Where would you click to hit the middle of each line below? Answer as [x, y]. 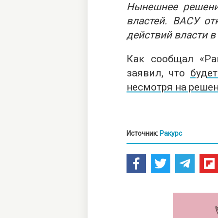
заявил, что [158, 73]
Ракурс [171, 133]
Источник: [143, 133]
